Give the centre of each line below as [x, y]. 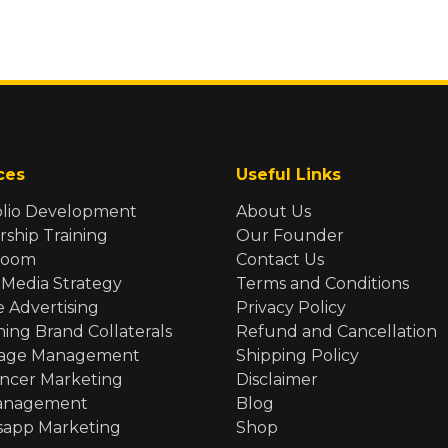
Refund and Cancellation [336, 331]
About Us [273, 211]
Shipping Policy [297, 355]
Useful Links [288, 174]
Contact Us [280, 259]
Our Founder [290, 235]
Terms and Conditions [322, 283]
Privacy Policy [291, 307]
